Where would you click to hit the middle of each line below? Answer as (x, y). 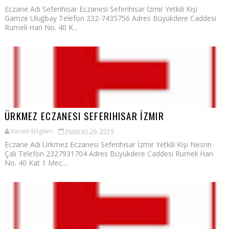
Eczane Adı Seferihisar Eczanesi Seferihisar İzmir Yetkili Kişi (101, 9)
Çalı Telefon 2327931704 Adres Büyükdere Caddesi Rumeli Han (109, 154)
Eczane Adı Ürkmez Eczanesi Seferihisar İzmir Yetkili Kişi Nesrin (108, 145)
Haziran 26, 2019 (89, 131)
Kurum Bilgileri (31, 131)
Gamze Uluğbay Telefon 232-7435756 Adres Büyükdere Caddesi (110, 18)
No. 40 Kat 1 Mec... (36, 163)
